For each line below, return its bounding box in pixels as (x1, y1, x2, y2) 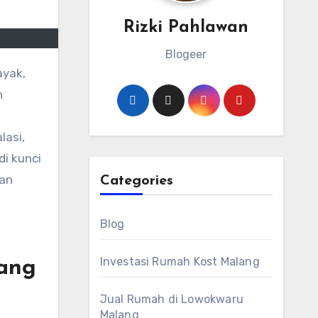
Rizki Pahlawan (124, 19, 249, 36)
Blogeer (165, 48, 207, 61)
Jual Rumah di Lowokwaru (99, 292, 244, 306)
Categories (99, 174, 173, 188)
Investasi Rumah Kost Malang (99, 255, 260, 268)
